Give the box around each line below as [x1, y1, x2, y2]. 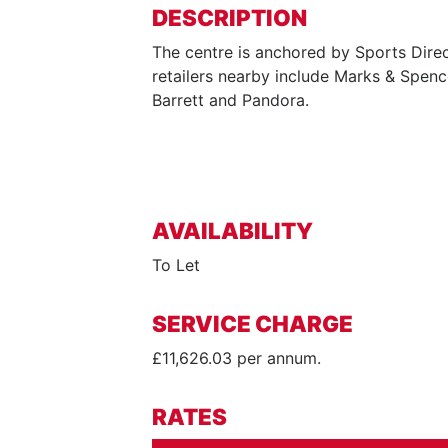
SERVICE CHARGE [152, 310, 353, 337]
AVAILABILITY [152, 217, 313, 244]
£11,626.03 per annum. [152, 348, 321, 368]
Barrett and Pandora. [152, 90, 309, 110]
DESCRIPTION [152, 4, 307, 31]
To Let [152, 255, 200, 275]
